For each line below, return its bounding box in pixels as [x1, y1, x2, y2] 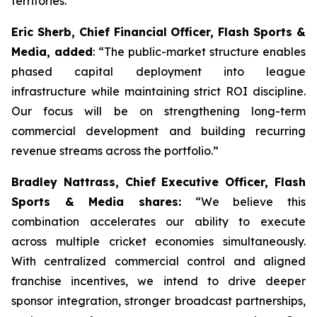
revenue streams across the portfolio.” [11, 144, 219, 158]
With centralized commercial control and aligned [11, 254, 306, 268]
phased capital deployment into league [11, 64, 306, 79]
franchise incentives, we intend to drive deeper [11, 274, 306, 288]
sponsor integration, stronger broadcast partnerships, [11, 294, 306, 308]
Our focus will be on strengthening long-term [11, 104, 306, 118]
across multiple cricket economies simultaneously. [11, 234, 306, 248]
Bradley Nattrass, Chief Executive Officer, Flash [11, 175, 306, 189]
